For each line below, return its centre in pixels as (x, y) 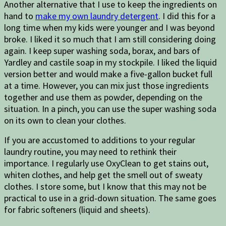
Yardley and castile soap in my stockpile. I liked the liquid (110, 63)
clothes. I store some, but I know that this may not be (105, 187)
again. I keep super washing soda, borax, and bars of (102, 51)
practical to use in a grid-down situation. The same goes (110, 198)
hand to (20, 16)
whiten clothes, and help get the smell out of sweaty (103, 175)
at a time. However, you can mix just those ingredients (106, 86)
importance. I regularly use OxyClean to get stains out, (106, 163)
